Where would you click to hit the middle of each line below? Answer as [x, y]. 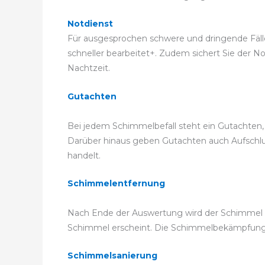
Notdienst [90, 24]
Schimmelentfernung [116, 183]
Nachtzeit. [89, 68]
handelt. [84, 155]
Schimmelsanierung [112, 256]
